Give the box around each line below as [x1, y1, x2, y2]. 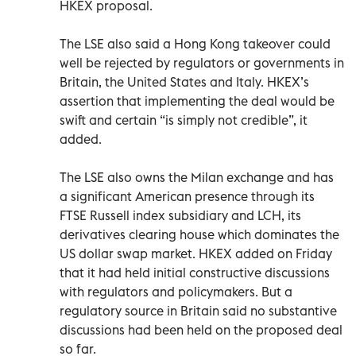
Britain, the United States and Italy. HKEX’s [60, 73, 309, 90]
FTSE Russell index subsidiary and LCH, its [60, 207, 301, 223]
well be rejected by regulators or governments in [60, 54, 344, 71]
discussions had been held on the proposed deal [60, 321, 342, 338]
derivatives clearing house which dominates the [60, 226, 339, 242]
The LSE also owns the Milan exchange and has [60, 168, 334, 185]
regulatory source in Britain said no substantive [60, 302, 337, 319]
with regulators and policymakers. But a [60, 283, 292, 300]
